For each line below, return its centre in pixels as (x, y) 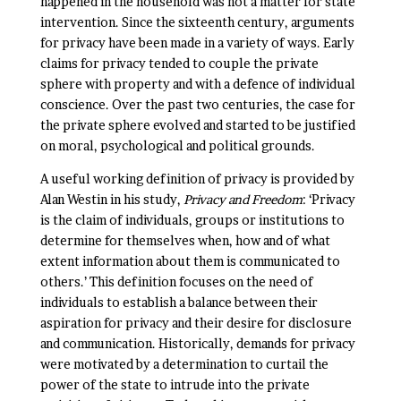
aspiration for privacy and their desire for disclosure (196, 323)
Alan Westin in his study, (111, 199)
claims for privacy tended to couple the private (179, 63)
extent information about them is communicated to (190, 261)
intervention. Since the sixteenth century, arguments (197, 22)
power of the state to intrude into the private (175, 384)
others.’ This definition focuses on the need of (176, 282)
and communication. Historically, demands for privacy (197, 343)
